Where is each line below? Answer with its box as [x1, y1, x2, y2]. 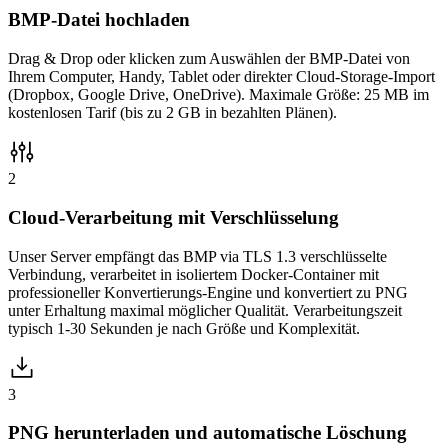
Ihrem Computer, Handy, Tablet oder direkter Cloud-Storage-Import [8, 68, 435, 86]
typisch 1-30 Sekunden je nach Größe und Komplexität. [8, 319, 360, 337]
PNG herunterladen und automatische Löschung [8, 422, 407, 444]
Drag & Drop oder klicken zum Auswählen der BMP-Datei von [8, 50, 410, 68]
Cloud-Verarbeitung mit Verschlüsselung [8, 206, 339, 228]
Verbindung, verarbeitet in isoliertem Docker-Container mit [8, 265, 379, 283]
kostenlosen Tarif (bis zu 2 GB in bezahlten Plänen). [8, 104, 337, 122]
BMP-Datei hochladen [8, 9, 190, 31]
